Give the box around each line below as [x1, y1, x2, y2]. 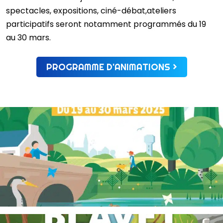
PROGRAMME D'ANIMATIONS [46, 61, 170, 73]
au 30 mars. [6, 31, 51, 43]
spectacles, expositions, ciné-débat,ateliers [6, 4, 176, 16]
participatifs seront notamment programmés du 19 [6, 18, 206, 30]
